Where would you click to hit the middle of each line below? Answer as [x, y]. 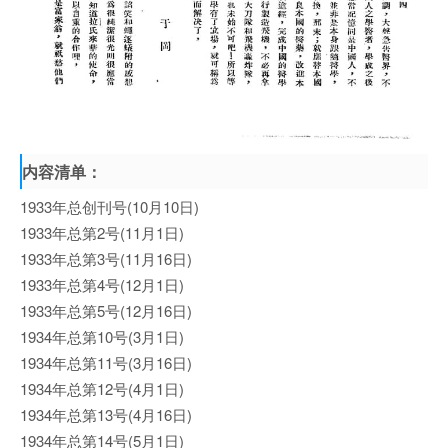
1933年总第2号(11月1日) [102, 232]
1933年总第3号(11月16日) [106, 258]
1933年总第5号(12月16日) [106, 310]
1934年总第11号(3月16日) [106, 362]
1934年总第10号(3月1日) [102, 336]
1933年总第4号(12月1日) [102, 284]
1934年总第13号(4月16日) [106, 414]
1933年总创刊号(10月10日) [109, 206]
